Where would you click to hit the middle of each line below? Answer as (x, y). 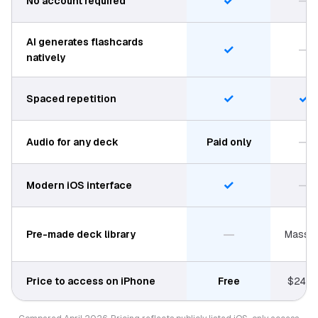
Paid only (229, 142)
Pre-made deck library (81, 234)
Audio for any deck (72, 142)
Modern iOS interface (79, 185)
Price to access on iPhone (91, 281)
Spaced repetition (71, 99)
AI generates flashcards (85, 42)
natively (46, 57)
